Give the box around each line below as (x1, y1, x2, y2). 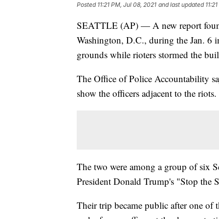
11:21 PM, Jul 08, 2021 (97, 1, 156, 9)
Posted (77, 1, 97, 9)
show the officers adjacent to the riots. (77, 87, 217, 100)
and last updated (158, 1, 204, 9)
